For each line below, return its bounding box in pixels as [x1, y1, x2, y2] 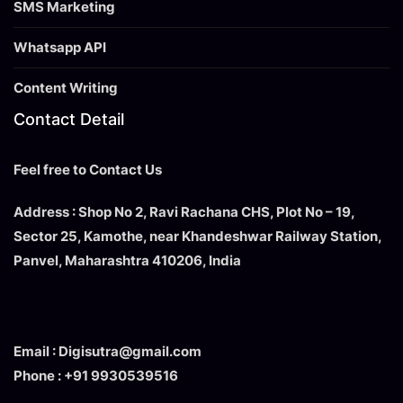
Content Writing [13, 78, 118, 96]
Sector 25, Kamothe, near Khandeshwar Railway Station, [13, 227, 381, 245]
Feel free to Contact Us [13, 160, 162, 178]
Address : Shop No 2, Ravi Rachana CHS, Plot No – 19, [13, 202, 354, 220]
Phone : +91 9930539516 [13, 366, 178, 384]
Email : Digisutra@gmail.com [13, 342, 201, 360]
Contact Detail [13, 109, 124, 129]
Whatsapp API [13, 38, 106, 56]
